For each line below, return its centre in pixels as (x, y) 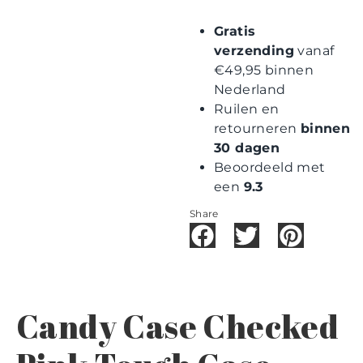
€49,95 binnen (264, 70)
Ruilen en (247, 109)
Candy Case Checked (178, 326)
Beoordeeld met (270, 167)
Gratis (235, 31)
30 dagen (247, 147)
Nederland (250, 89)
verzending (254, 50)
